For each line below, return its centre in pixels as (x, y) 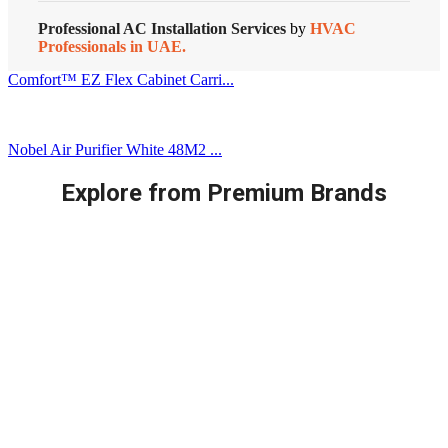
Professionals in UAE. (112, 47)
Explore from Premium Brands (224, 193)
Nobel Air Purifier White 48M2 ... (115, 150)
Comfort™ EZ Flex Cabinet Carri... (121, 80)
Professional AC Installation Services (162, 29)
